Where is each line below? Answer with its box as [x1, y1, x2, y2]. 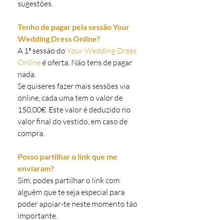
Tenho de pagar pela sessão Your [18, 22, 130, 31]
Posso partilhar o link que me [18, 152, 117, 161]
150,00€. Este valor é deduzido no [18, 105, 131, 114]
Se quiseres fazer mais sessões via [18, 81, 130, 91]
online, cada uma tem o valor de [18, 93, 123, 103]
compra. [18, 128, 45, 138]
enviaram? [18, 164, 54, 173]
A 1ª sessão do [18, 46, 67, 55]
